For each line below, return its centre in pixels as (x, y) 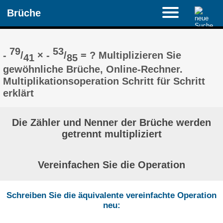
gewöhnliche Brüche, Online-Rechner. (93, 69)
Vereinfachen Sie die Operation (111, 165)
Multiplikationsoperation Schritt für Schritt (104, 81)
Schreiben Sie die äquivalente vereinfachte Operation (111, 195)
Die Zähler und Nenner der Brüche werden (111, 122)
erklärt (19, 93)
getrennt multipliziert (111, 134)
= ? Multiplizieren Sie (130, 55)
